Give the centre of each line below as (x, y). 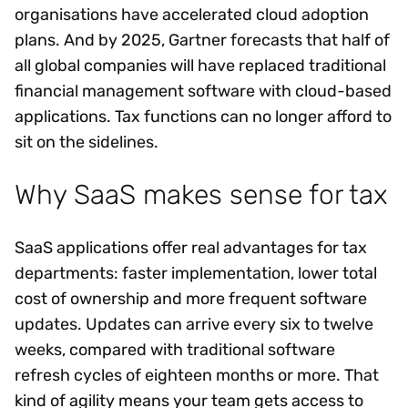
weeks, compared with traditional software (175, 350)
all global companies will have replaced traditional (200, 65)
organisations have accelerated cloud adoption (192, 14)
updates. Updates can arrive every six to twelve (194, 325)
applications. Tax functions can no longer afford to (203, 116)
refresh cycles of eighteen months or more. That (197, 376)
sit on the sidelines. (87, 142)
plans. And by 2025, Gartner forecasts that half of (202, 40)
